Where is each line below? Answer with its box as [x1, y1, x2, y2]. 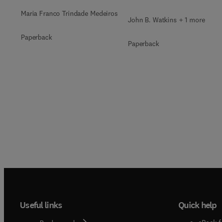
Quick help [178, 199, 217, 211]
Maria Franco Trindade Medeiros [21, 9, 118, 18]
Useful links [20, 199, 62, 211]
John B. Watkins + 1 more [128, 15, 205, 24]
